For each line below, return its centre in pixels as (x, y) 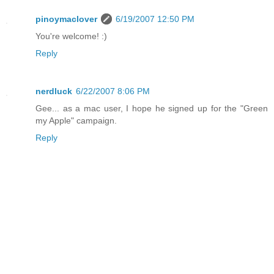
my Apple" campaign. (76, 121)
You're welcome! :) (71, 36)
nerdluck (54, 91)
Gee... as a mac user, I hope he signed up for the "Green (152, 109)
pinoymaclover (66, 19)
